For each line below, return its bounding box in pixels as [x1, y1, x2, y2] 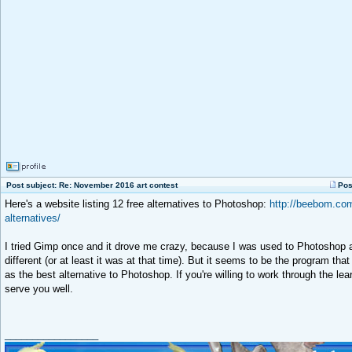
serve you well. [5, 283, 73, 295]
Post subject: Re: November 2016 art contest [4, 181, 178, 189]
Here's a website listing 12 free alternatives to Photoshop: [5, 198, 269, 210]
